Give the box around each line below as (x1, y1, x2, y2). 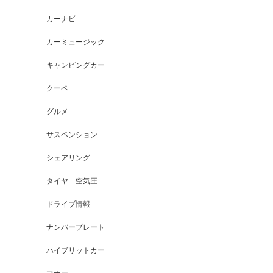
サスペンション (46, 130, 97, 139)
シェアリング (46, 154, 90, 162)
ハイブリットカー (46, 246, 105, 255)
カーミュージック (46, 38, 105, 46)
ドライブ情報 (46, 200, 90, 208)
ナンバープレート (46, 223, 105, 232)
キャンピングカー (46, 61, 105, 69)
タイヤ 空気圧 (46, 177, 97, 185)
